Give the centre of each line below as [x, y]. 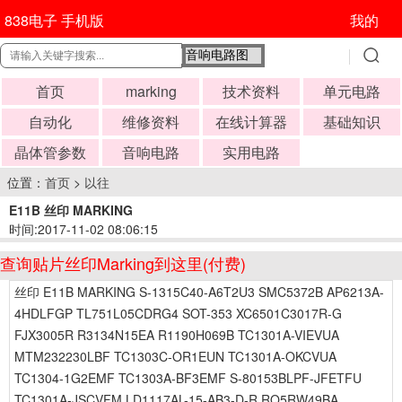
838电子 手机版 [54, 20]
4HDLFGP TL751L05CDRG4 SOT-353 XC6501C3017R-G [178, 313]
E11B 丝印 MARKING [71, 210]
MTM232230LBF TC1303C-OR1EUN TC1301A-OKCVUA [175, 356]
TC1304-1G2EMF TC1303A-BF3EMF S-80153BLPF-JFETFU [188, 378]
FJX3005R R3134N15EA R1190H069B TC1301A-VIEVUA [177, 335]
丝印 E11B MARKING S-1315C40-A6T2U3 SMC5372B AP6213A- [199, 292]
